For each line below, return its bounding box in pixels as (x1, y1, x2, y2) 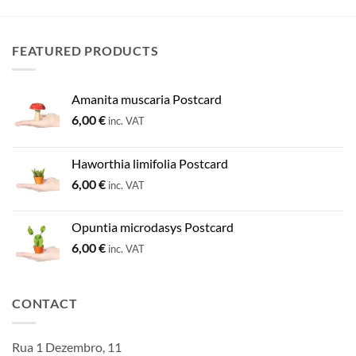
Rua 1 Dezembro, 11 (12, 339, 122, 354)
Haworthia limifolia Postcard (72, 156, 228, 172)
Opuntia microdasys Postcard (72, 219, 234, 235)
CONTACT (12, 296, 78, 311)
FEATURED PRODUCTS (12, 42, 159, 58)
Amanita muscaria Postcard (72, 91, 222, 107)
